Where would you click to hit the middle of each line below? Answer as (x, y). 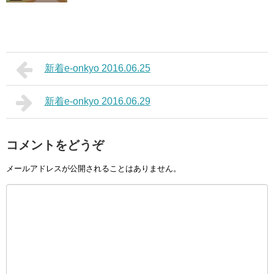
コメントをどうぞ (55, 145)
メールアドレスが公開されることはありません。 (94, 169)
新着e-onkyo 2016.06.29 (97, 101)
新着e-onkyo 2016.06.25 (97, 68)
